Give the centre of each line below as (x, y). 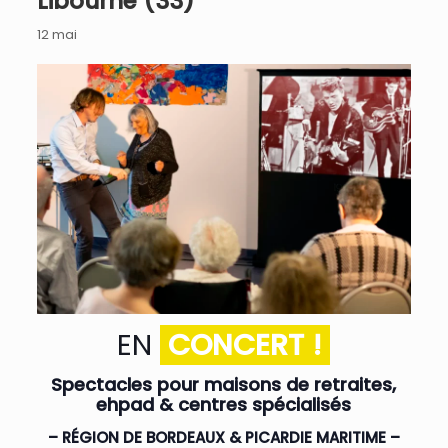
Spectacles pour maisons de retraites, (224, 384)
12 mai (56, 34)
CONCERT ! (245, 344)
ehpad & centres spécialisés (224, 404)
